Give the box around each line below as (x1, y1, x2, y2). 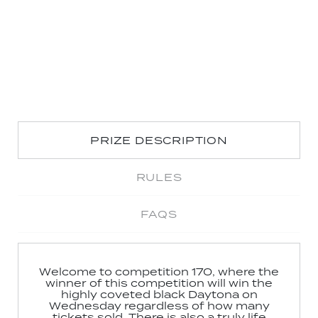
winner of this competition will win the (45, 276, 273, 290)
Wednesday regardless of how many (48, 299, 270, 313)
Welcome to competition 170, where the (39, 265, 279, 279)
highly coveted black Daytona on (60, 287, 258, 302)
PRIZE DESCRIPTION (90, 133, 228, 148)
